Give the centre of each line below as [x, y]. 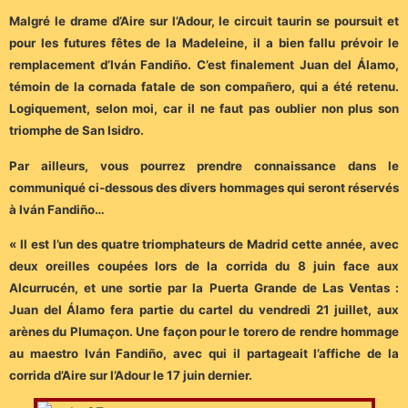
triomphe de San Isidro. [76, 131]
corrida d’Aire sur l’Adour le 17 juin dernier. [131, 376]
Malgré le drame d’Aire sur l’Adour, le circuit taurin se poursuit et [204, 21]
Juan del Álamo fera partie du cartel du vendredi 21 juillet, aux [204, 310]
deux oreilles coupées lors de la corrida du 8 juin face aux [204, 266]
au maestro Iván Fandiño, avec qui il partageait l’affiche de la [204, 354]
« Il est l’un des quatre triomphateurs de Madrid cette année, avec [204, 245]
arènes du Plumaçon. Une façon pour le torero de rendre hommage [204, 332]
